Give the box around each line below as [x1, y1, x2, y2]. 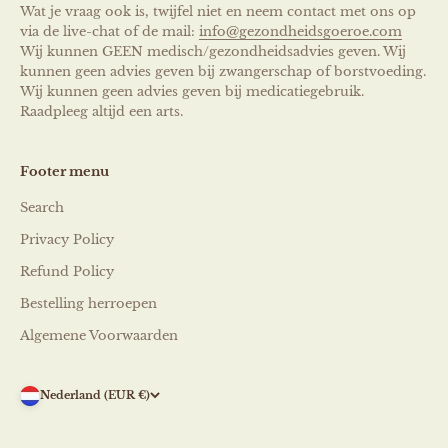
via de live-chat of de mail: [20, 22, 199, 40]
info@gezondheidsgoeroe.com [199, 22, 402, 40]
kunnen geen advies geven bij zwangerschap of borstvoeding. [20, 62, 426, 80]
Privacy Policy [20, 230, 114, 248]
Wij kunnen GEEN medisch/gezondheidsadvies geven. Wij [20, 42, 406, 60]
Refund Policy [20, 262, 114, 280]
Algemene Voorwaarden [20, 326, 178, 344]
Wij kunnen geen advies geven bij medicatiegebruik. [20, 82, 364, 100]
